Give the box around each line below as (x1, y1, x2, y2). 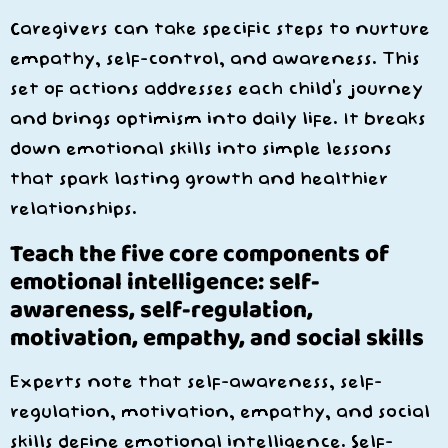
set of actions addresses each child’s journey (10, 78, 423, 100)
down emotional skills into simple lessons (10, 138, 392, 160)
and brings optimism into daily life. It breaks (10, 108, 426, 130)
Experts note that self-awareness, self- (10, 371, 382, 393)
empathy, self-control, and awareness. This (10, 48, 420, 70)
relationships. (10, 198, 137, 220)
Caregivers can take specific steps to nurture (10, 18, 430, 40)
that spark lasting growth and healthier (10, 168, 388, 190)
